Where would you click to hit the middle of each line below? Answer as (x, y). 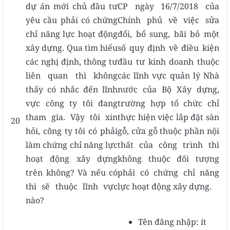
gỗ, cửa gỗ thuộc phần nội (168, 131)
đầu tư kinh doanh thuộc (168, 61)
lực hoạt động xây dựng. (165, 186)
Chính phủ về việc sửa (168, 20)
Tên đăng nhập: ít (172, 222)
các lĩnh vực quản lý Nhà (168, 75)
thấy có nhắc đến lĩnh (72, 89)
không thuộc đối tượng (168, 158)
